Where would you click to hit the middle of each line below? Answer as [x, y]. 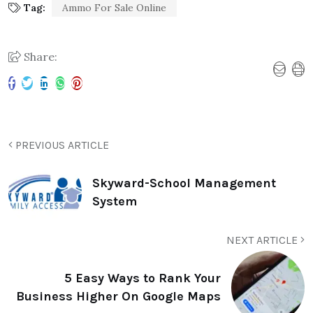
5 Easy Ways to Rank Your [143, 278]
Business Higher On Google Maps [118, 297]
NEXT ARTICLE [263, 240]
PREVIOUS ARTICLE [61, 145]
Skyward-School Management [184, 183]
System [115, 202]
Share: [39, 56]
